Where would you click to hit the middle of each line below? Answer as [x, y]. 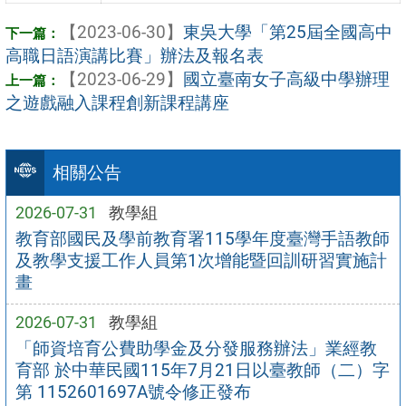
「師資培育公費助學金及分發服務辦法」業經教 [196, 348]
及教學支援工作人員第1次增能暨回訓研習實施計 [201, 260]
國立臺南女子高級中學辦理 [286, 79]
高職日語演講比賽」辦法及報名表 [135, 55]
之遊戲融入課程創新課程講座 [117, 102]
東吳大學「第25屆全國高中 [288, 32]
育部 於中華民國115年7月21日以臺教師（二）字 [202, 370]
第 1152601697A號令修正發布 [133, 391]
